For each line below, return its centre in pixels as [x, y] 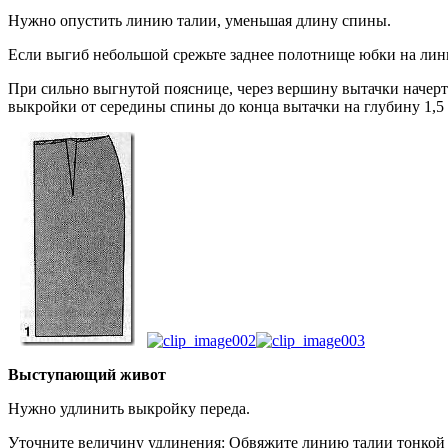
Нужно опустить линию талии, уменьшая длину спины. [199, 21]
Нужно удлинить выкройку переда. [129, 409]
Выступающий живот [87, 375]
